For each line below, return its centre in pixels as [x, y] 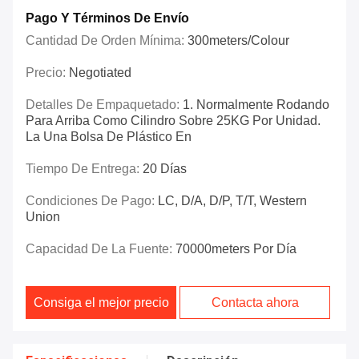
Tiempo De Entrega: [84, 169]
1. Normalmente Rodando [256, 105]
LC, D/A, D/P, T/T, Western [232, 201]
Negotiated [100, 73]
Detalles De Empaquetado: [104, 105]
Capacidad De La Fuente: [101, 249]
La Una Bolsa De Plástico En [109, 137]
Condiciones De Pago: [92, 201]
